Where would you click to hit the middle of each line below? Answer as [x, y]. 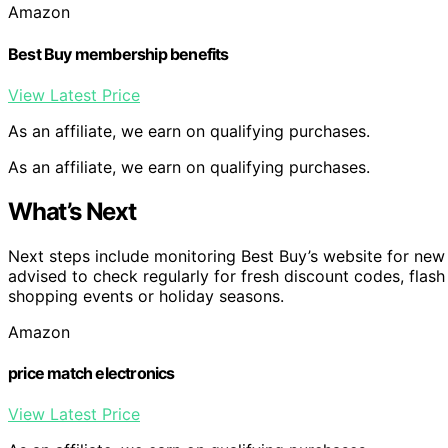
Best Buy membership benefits [118, 53]
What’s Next [72, 211]
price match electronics [91, 372]
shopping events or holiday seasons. [146, 295]
